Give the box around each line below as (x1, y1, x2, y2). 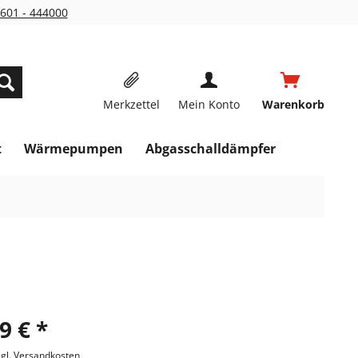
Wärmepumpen (24, 140, 123, 157)
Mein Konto (178, 97, 240, 112)
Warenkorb (262, 97, 324, 112)
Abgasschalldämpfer (145, 140, 276, 157)
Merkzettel (103, 97, 160, 112)
